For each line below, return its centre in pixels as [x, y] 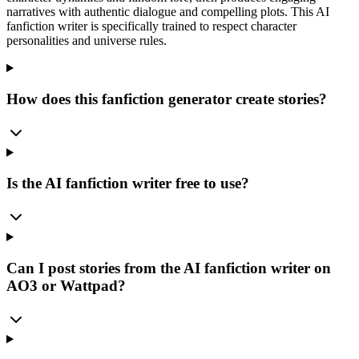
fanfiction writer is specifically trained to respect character [151, 26]
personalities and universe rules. [87, 41]
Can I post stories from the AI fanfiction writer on [169, 268]
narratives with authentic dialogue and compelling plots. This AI [168, 12]
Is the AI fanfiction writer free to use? [128, 184]
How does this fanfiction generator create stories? [167, 99]
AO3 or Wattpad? [66, 285]
